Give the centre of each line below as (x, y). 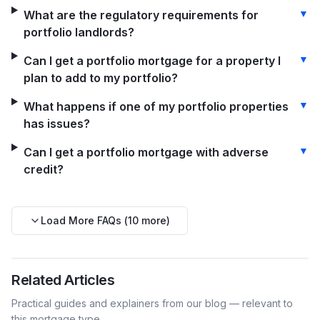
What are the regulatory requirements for (141, 15)
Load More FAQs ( (84, 220)
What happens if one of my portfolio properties (156, 106)
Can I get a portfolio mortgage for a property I (152, 61)
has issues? (56, 124)
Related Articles (63, 280)
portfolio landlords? (79, 32)
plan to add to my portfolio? (100, 78)
